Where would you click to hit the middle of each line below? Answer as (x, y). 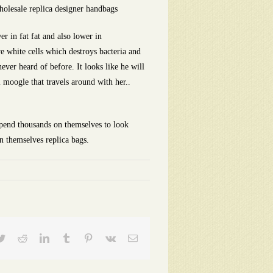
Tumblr (85, 238)
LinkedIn (66, 238)
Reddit (40, 238)
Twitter (19, 238)
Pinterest (109, 238)
